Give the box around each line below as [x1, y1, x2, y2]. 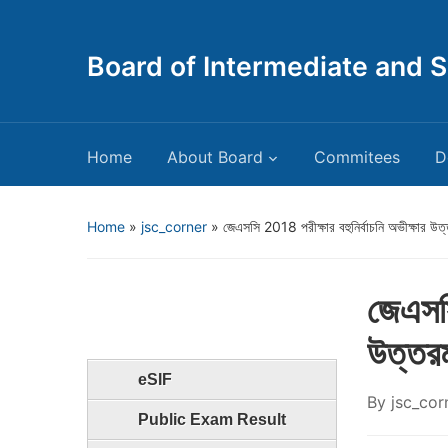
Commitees [314, 147, 400, 167]
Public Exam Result [138, 411, 286, 428]
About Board [167, 147, 263, 167]
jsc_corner [141, 218, 207, 235]
